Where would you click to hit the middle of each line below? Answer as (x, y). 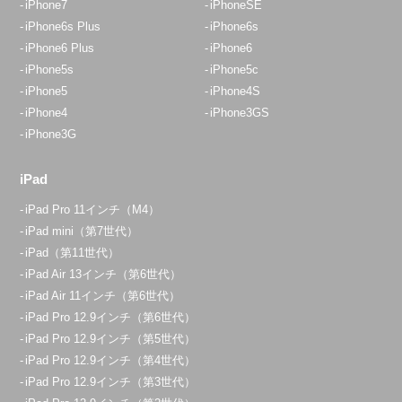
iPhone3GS (240, 112)
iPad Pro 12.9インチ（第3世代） (111, 381)
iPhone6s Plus (63, 26)
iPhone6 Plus (60, 48)
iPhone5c (235, 69)
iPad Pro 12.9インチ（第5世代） (111, 338)
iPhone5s (50, 69)
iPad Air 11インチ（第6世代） (103, 295)
